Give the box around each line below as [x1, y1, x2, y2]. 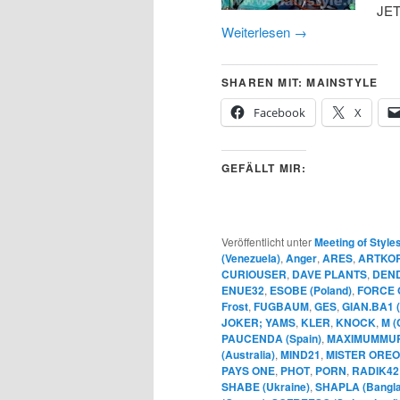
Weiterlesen [221, 21, 294, 41]
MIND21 [280, 346, 321, 363]
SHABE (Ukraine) [221, 379, 310, 396]
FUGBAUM [254, 298, 309, 315]
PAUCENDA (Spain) [221, 330, 321, 347]
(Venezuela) [221, 250, 280, 267]
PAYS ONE [221, 362, 275, 379]
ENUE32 [221, 282, 264, 299]
